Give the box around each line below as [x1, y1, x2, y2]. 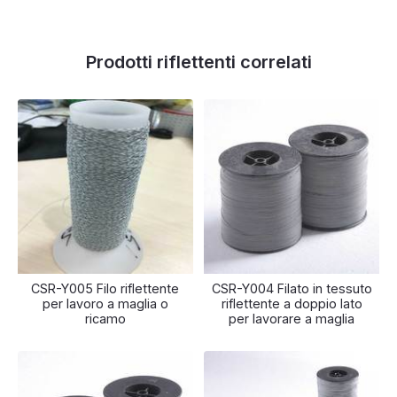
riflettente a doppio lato [221, 296, 362, 312]
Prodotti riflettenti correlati [85, 51, 312, 73]
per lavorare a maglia [229, 311, 355, 327]
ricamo [84, 311, 126, 327]
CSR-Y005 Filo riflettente [31, 281, 180, 297]
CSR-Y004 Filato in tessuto [211, 281, 372, 297]
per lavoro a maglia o [42, 296, 168, 312]
